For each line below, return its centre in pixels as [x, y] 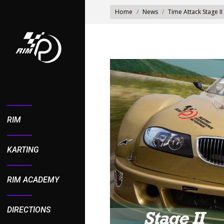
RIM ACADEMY [33, 180]
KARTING [23, 150]
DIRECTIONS [29, 210]
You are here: [131, 6]
